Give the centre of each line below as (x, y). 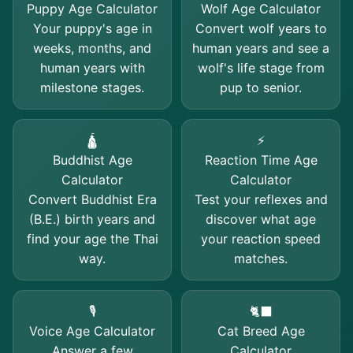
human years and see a (261, 48)
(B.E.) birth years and (92, 219)
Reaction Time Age (261, 160)
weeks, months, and (92, 48)
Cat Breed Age (261, 331)
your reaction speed (261, 239)
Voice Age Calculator (92, 331)
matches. (261, 258)
